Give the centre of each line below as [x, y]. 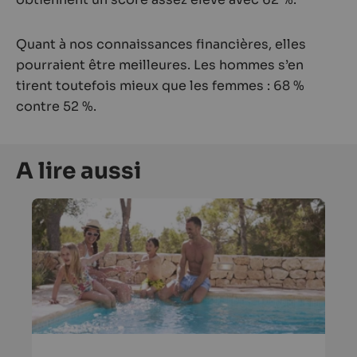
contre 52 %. [56, 106]
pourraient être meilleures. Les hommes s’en [160, 65]
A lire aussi [78, 171]
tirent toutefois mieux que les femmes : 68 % [160, 86]
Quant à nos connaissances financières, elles [161, 44]
